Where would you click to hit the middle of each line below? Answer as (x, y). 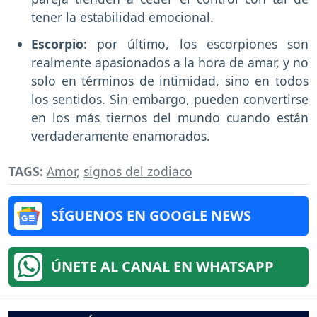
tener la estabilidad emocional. (122, 17)
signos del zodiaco (138, 172)
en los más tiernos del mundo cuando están (170, 118)
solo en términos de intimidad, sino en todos (170, 81)
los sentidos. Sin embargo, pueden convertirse (170, 99)
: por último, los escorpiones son (196, 44)
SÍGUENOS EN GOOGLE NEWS (151, 216)
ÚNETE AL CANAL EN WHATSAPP (162, 267)
